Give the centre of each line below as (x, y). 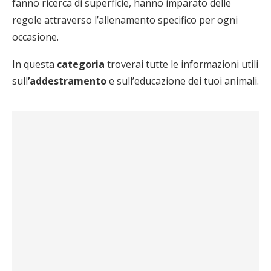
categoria (80, 64)
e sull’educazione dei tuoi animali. (183, 81)
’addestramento (67, 81)
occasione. (35, 37)
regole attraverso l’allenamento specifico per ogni (125, 20)
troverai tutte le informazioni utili (181, 64)
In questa (33, 64)
